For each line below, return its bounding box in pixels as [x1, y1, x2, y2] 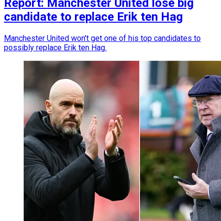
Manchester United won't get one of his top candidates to [4, 33, 201, 43]
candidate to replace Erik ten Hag [4, 9, 183, 24]
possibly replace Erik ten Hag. [4, 42, 107, 52]
